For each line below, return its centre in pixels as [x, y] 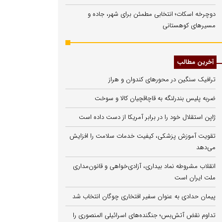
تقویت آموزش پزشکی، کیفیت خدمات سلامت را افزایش [142, 136]
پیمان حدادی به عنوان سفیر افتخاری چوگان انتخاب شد [144, 196]
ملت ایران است [195, 178]
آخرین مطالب [195, 62]
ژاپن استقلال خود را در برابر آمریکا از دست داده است [147, 117]
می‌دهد [206, 147]
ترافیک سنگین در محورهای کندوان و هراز [162, 80]
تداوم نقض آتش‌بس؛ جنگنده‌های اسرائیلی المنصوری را [144, 215]
